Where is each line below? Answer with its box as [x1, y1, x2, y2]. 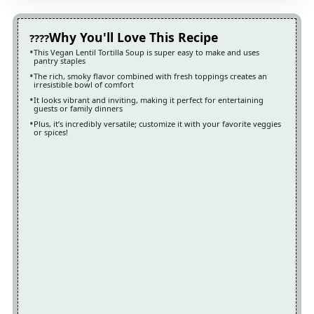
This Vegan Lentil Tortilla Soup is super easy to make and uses [33, 47, 259, 58]
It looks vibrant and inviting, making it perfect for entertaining [33, 95, 264, 106]
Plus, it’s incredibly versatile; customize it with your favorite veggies [33, 118, 281, 130]
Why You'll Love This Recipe [48, 29, 218, 46]
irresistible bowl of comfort [33, 79, 134, 90]
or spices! [33, 127, 68, 138]
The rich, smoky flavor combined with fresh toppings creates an [33, 71, 267, 82]
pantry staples [33, 55, 86, 67]
